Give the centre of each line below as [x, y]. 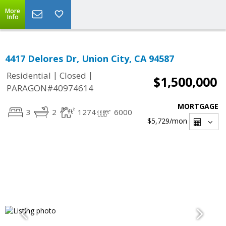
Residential [29, 76]
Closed [73, 76]
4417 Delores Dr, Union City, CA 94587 [90, 59]
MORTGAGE [198, 106]
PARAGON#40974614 [50, 88]
